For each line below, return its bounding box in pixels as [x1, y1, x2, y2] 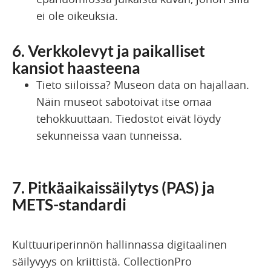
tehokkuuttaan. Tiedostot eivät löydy [36, 111, 221, 126]
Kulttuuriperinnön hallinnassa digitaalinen [12, 237, 227, 252]
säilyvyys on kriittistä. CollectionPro [12, 254, 192, 269]
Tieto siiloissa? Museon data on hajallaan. [36, 77, 249, 93]
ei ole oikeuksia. [36, 8, 118, 24]
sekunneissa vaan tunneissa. [36, 128, 182, 143]
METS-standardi [12, 195, 126, 215]
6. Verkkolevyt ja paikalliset [12, 41, 205, 61]
